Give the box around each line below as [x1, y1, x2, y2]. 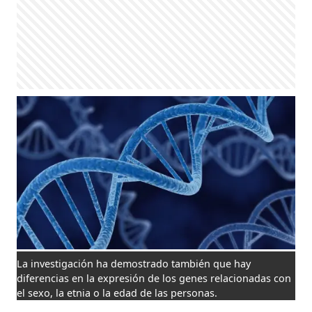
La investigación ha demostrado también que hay [17, 256, 251, 270]
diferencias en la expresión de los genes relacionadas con [17, 271, 292, 285]
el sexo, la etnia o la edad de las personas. [17, 286, 218, 299]
